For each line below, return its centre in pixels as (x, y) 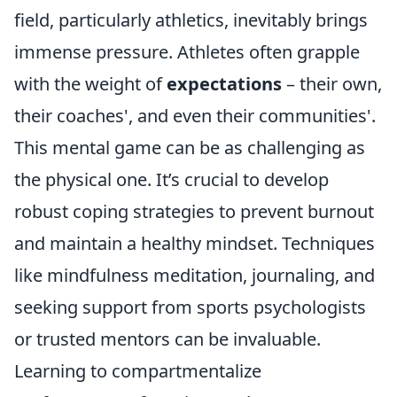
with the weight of (90, 83)
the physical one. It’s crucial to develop (171, 179)
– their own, (332, 83)
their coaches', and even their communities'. (195, 115)
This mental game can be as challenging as (190, 147)
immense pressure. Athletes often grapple (187, 51)
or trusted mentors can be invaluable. (167, 339)
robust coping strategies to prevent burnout (194, 211)
